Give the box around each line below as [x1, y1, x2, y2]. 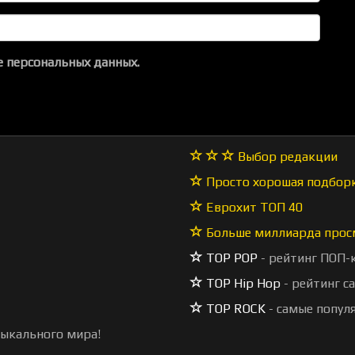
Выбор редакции [235, 149, 338, 164]
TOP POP [203, 250, 258, 265]
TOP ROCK [203, 301, 265, 316]
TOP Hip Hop [203, 276, 281, 291]
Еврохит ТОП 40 [203, 200, 303, 215]
